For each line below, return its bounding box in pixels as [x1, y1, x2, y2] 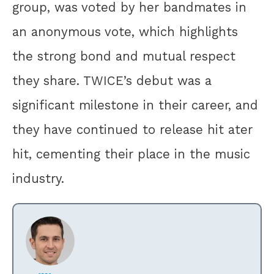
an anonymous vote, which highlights [12, 24, 238, 39]
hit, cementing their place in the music [12, 146, 250, 161]
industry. [12, 171, 64, 186]
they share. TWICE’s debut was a [12, 73, 212, 88]
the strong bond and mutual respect [12, 48, 235, 64]
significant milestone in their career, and [12, 97, 258, 113]
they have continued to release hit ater [12, 122, 253, 137]
